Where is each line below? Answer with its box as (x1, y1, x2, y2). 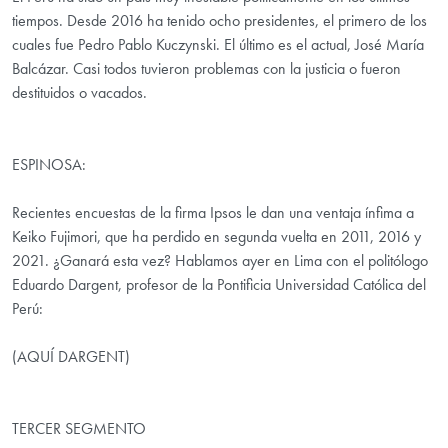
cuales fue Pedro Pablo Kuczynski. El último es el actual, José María (12, 34, 424, 56)
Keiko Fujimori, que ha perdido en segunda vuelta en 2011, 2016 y (12, 226, 421, 248)
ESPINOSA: (12, 154, 86, 176)
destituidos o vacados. (12, 82, 147, 104)
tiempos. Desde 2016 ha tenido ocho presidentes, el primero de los (12, 10, 427, 32)
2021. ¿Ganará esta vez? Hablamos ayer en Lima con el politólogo (12, 250, 428, 272)
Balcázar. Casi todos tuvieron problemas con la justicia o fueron (12, 58, 401, 80)
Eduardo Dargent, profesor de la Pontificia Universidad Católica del (12, 274, 426, 296)
